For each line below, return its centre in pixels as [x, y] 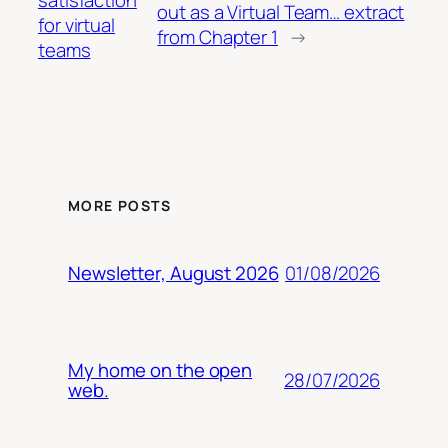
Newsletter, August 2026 [173, 273]
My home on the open [160, 370]
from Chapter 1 [217, 37]
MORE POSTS [119, 206]
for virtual [76, 24]
